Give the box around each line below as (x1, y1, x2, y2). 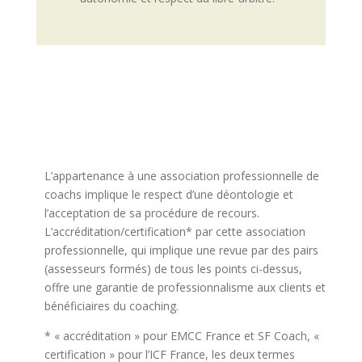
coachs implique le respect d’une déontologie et (44, 187, 293, 202)
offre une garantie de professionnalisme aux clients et (44, 280, 326, 295)
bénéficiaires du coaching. (44, 298, 179, 314)
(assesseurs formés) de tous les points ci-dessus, (44, 261, 302, 276)
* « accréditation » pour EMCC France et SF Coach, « (44, 328, 319, 343)
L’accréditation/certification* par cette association (44, 224, 305, 239)
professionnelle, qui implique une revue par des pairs (44, 242, 318, 258)
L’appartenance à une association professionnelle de (44, 168, 319, 183)
